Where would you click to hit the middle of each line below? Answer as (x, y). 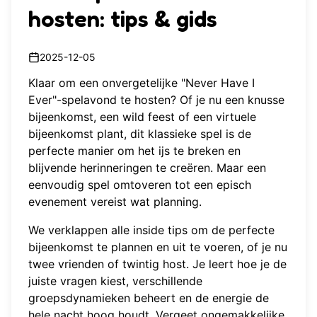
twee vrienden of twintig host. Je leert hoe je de (157, 264)
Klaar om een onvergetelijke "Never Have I (142, 82)
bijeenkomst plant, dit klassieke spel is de (140, 133)
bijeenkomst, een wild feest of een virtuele (142, 116)
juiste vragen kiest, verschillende (115, 281)
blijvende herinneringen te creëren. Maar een (147, 167)
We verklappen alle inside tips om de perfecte (151, 230)
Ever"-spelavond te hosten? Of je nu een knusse (156, 99)
